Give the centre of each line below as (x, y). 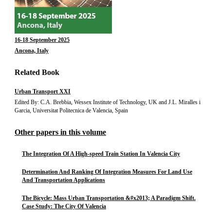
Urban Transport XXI (43, 91)
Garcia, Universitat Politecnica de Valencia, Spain (71, 110)
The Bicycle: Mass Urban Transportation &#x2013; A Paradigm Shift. (109, 198)
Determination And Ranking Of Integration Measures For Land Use (107, 172)
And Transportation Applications (64, 180)
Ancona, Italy (32, 51)
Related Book (37, 72)
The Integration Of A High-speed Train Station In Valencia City (101, 154)
